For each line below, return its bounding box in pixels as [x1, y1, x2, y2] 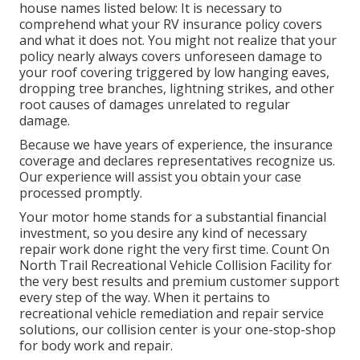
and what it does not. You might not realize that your [19, 31, 337, 49]
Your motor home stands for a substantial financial [19, 207, 326, 226]
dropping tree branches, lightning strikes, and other [19, 79, 334, 97]
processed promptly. [19, 183, 142, 202]
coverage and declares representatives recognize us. [19, 151, 335, 170]
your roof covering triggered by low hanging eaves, [19, 63, 329, 81]
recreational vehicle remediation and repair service [19, 304, 324, 322]
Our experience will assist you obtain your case [19, 167, 301, 186]
